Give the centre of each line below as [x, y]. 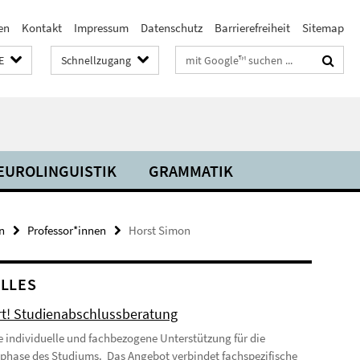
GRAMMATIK [191, 171]
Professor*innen [67, 230]
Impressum [101, 28]
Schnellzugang [96, 60]
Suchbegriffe [208, 57]
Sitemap [323, 28]
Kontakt [42, 28]
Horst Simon [160, 230]
